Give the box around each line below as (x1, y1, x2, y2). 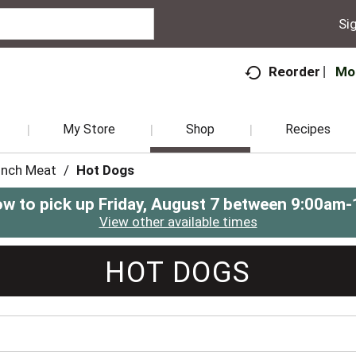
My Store (63, 122, 115, 137)
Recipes (285, 122, 331, 137)
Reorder (269, 64, 321, 80)
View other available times (99, 214, 257, 230)
